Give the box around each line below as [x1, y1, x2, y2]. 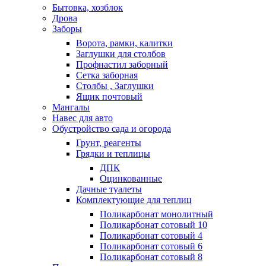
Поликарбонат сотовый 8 [100, 252, 202, 262]
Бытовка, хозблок [52, 2, 123, 12]
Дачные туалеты [76, 184, 142, 194]
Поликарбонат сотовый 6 [100, 241, 202, 251]
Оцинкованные [100, 173, 162, 183]
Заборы [52, 24, 82, 34]
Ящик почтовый [76, 91, 142, 102]
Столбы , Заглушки [76, 81, 154, 91]
